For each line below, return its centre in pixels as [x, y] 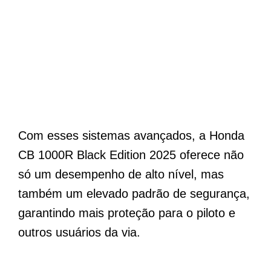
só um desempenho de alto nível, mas [121, 175]
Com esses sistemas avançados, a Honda [131, 136]
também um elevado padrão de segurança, [134, 194]
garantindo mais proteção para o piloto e [127, 213]
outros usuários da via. [79, 233]
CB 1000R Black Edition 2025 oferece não [131, 155]
